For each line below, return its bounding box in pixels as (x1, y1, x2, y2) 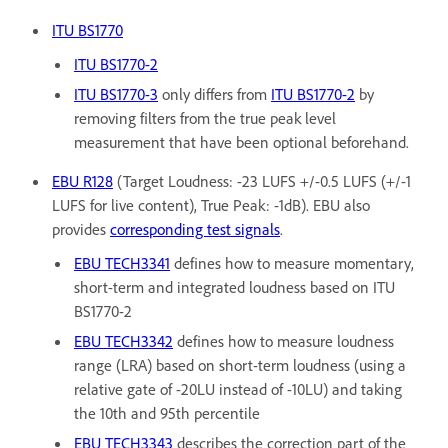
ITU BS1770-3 (74, 83, 158, 104)
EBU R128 (52, 170, 113, 191)
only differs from (158, 83, 271, 104)
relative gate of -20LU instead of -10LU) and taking (74, 378, 402, 399)
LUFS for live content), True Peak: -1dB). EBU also (52, 194, 370, 215)
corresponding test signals (110, 218, 280, 239)
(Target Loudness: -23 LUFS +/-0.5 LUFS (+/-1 (113, 170, 411, 191)
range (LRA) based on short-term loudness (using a (74, 354, 406, 375)
